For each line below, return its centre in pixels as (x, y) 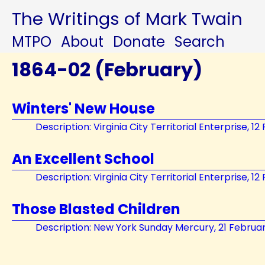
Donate (139, 42)
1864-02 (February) (107, 70)
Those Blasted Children (96, 209)
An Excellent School (83, 159)
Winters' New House (83, 109)
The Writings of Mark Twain (127, 19)
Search (200, 42)
